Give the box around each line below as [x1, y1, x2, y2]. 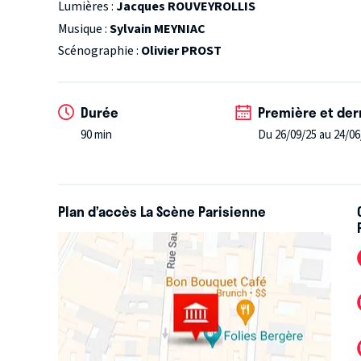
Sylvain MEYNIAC [110, 19, 205, 38]
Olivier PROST [141, 41, 222, 60]
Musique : [58, 19, 110, 38]
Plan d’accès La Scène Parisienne [58, 200, 266, 222]
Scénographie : [58, 41, 141, 60]
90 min [81, 126, 112, 143]
